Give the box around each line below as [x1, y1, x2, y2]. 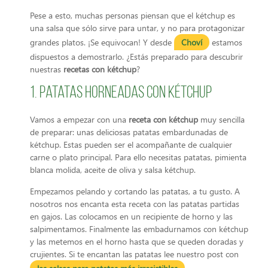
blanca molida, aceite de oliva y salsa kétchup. [30, 164, 196, 176]
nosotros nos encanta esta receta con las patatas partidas [30, 197, 239, 209]
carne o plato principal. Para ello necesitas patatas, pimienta [30, 151, 246, 163]
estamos [209, 36, 242, 48]
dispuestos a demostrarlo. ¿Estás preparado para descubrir [30, 50, 243, 62]
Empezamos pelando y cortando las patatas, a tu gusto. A [30, 185, 240, 197]
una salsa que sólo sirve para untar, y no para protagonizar [30, 22, 245, 33]
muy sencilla [198, 114, 245, 126]
